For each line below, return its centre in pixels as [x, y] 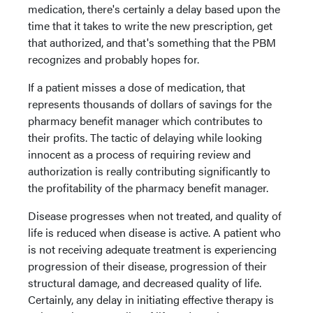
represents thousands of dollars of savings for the [150, 104]
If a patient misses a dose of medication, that [137, 87]
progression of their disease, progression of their [147, 266]
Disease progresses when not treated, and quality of [155, 216]
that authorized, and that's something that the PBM [152, 42]
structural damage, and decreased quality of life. [145, 283]
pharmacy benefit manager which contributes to [145, 121]
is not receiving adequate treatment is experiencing [152, 249]
